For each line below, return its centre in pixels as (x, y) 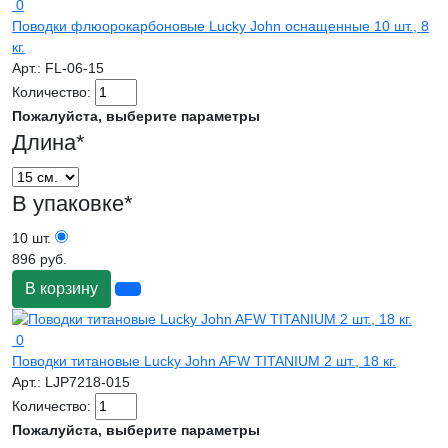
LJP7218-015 (87, 381)
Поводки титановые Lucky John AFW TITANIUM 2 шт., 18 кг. (204, 360)
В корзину (61, 288)
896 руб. (39, 258)
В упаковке (68, 203)
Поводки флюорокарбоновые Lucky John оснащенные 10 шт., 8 (220, 25)
